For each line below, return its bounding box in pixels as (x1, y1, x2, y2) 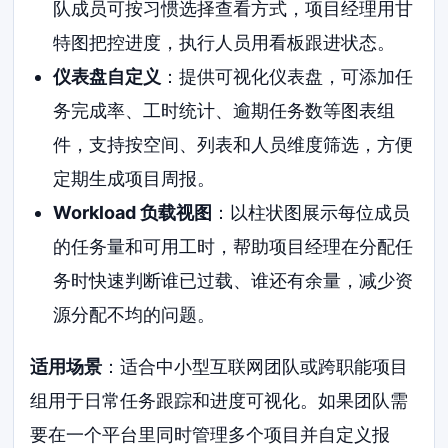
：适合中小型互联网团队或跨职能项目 (102, 355, 409, 377)
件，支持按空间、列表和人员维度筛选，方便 (52, 133, 413, 155)
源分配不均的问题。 (52, 303, 215, 325)
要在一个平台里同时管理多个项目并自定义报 (30, 423, 391, 445)
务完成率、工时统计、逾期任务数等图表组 (52, 99, 395, 121)
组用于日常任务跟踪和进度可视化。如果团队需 (30, 389, 409, 411)
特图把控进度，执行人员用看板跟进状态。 (52, 31, 395, 53)
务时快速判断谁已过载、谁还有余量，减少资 (52, 269, 413, 291)
